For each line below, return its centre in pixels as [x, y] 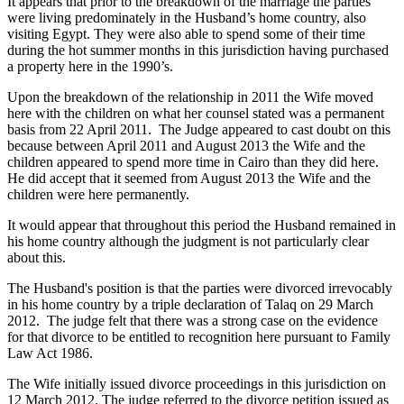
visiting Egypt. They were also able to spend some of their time [186, 33]
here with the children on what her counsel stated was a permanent [196, 113]
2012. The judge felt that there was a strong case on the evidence [193, 320]
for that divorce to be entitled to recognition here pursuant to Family [199, 336]
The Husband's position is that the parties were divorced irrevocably [200, 288]
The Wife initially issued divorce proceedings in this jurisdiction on [197, 383]
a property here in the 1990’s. [90, 66]
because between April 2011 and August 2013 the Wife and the [186, 145]
